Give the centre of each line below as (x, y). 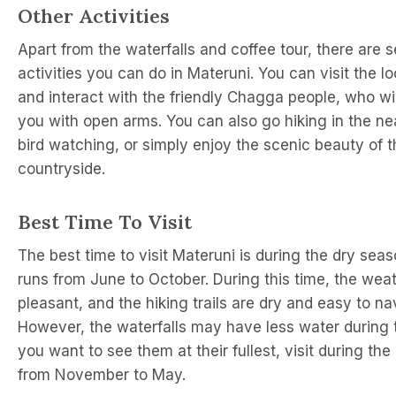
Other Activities (94, 15)
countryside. (61, 168)
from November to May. (102, 374)
